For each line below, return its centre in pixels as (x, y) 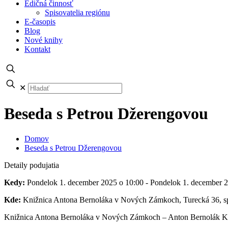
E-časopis (40, 22)
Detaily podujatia (32, 165)
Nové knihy (44, 40)
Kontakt (37, 49)
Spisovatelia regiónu (77, 12)
